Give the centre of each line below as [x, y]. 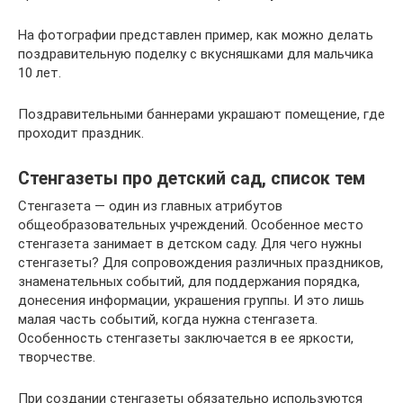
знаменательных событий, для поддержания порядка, [189, 282]
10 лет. [40, 73]
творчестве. [57, 357]
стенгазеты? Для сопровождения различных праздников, [201, 263]
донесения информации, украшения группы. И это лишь [191, 300]
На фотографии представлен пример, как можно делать [196, 35]
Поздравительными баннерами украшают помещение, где [201, 114]
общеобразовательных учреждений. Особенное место [191, 225]
